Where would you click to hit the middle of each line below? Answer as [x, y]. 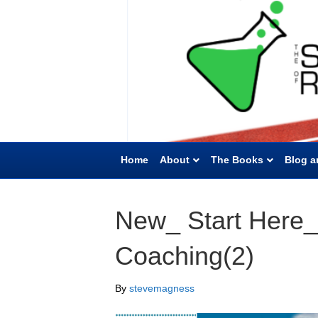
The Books [237, 160]
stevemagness [162, 288]
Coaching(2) [185, 256]
